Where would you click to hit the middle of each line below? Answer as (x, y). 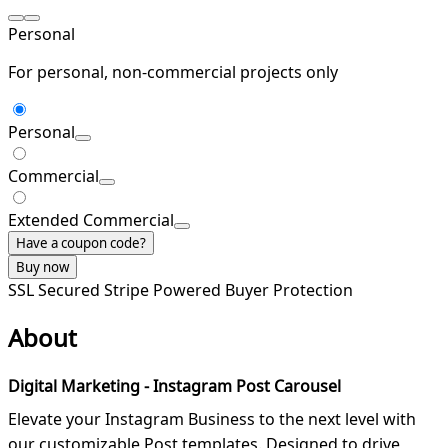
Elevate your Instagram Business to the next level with (212, 419)
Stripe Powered (164, 290)
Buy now (42, 267)
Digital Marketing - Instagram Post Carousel (174, 386)
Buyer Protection (289, 290)
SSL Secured (56, 290)
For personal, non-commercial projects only (173, 72)
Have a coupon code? (81, 243)
